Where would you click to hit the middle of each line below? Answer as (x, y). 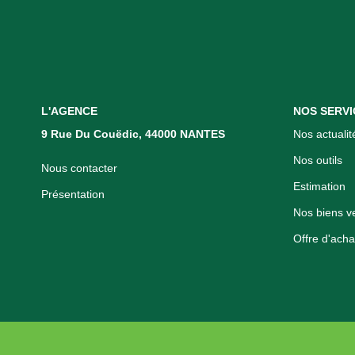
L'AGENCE (69, 111)
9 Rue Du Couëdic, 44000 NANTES (133, 134)
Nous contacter (79, 168)
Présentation (73, 194)
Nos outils (317, 160)
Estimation (319, 186)
